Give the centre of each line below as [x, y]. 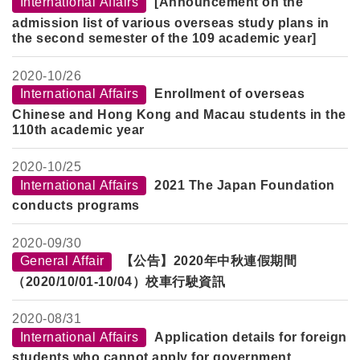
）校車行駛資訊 [178, 281]
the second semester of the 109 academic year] [164, 39]
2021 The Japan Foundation [245, 185]
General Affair [62, 261]
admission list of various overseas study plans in [171, 23]
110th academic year [78, 129]
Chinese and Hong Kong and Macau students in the [179, 114]
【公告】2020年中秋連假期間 [209, 261]
